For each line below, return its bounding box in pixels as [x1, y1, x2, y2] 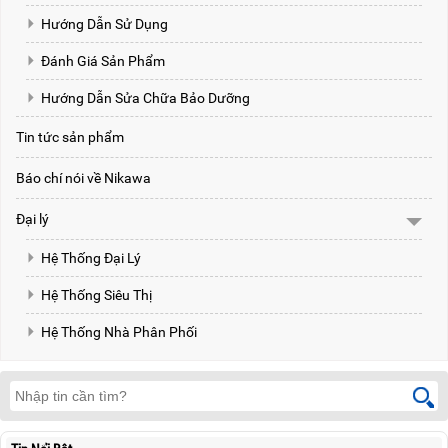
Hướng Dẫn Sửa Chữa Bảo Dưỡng [41, 90, 250, 107]
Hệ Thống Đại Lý [41, 250, 141, 267]
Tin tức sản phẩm [16, 129, 124, 146]
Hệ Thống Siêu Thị [41, 287, 152, 304]
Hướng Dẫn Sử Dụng [41, 16, 168, 33]
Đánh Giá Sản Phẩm [41, 53, 165, 70]
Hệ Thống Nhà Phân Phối [41, 324, 197, 341]
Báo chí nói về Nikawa [16, 170, 151, 187]
